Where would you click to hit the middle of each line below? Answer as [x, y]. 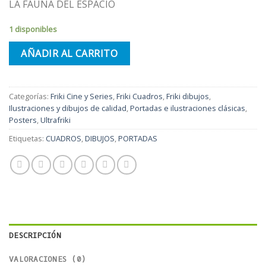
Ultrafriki [56, 120]
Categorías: [30, 96]
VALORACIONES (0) [48, 259]
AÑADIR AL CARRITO [69, 53]
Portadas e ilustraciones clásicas [188, 108]
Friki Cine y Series [82, 96]
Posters [23, 120]
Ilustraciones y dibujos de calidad [68, 108]
